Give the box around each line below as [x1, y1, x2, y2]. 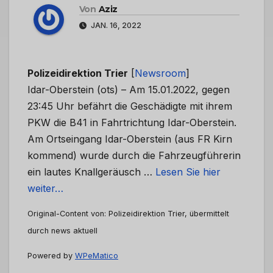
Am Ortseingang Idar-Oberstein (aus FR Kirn [27, 133, 232, 146]
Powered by [27, 250, 75, 260]
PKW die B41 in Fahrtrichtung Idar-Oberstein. [27, 116, 236, 129]
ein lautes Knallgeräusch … [27, 166, 155, 179]
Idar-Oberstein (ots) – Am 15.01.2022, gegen [27, 83, 230, 96]
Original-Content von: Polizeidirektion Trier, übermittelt [27, 209, 229, 219]
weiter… [27, 182, 63, 195]
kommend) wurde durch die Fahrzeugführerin [27, 149, 241, 162]
